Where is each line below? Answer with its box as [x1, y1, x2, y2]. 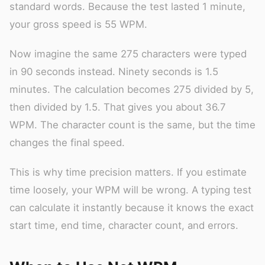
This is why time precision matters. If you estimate [9, 166, 247, 178]
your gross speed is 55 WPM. [9, 18, 147, 30]
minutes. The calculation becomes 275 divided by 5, [9, 83, 254, 95]
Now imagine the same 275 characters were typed [9, 47, 247, 60]
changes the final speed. [9, 136, 125, 148]
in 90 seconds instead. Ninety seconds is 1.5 [9, 65, 218, 77]
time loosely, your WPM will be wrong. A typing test [9, 183, 251, 196]
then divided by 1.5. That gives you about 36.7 [9, 101, 226, 113]
